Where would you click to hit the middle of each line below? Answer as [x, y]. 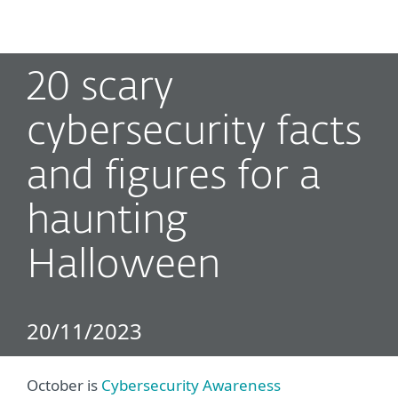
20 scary [100, 88]
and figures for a [174, 177]
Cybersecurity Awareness [191, 385]
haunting [107, 222]
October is [64, 385]
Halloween [123, 266]
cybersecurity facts [194, 133]
